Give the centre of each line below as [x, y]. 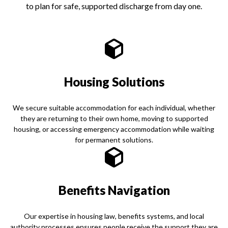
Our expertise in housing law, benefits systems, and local [114, 216]
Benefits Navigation [114, 190]
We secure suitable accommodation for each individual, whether [114, 107]
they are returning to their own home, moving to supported [114, 118]
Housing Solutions [114, 81]
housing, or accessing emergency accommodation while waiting [114, 129]
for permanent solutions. [114, 139]
